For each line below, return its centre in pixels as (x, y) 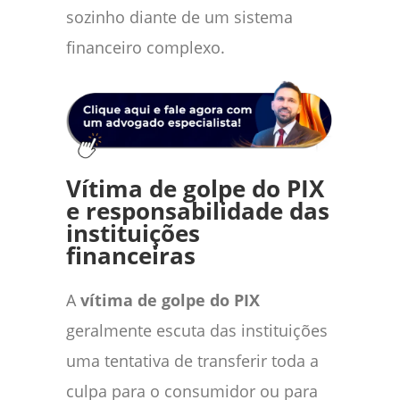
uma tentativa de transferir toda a (192, 361)
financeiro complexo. (146, 47)
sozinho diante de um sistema (179, 17)
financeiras (131, 256)
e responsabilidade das (198, 212)
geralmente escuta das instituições (197, 331)
